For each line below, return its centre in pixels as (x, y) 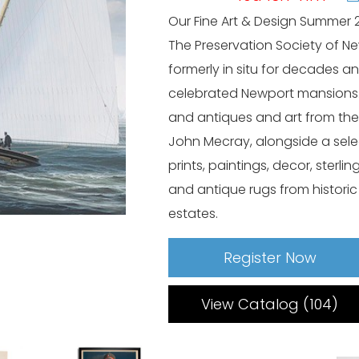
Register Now (270, 258)
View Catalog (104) (270, 305)
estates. (194, 214)
